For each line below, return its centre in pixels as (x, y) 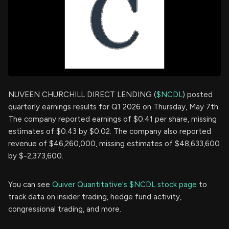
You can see (30, 185)
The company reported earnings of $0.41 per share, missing (112, 119)
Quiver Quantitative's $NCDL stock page (124, 185)
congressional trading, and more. (65, 209)
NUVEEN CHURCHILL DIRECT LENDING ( (82, 95)
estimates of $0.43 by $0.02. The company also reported (110, 131)
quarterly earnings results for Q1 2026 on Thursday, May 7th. (114, 107)
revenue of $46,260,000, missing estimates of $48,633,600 (114, 144)
